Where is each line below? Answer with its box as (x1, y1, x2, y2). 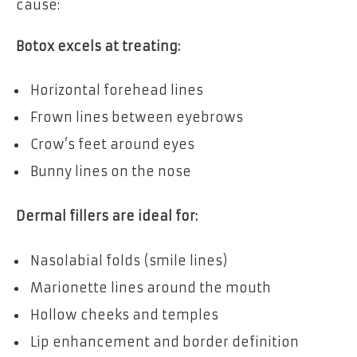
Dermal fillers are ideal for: (16, 208, 198, 225)
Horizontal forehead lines (30, 82, 203, 99)
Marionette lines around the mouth (30, 279, 271, 296)
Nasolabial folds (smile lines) (30, 252, 228, 269)
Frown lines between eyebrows (30, 109, 243, 126)
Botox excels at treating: (16, 37, 180, 54)
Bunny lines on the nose (30, 163, 191, 180)
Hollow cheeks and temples (30, 306, 218, 323)
